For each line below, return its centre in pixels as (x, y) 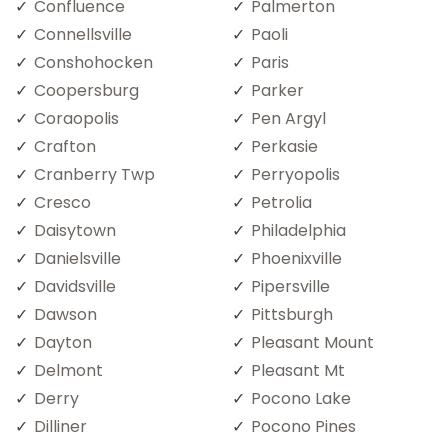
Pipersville (290, 286)
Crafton (65, 146)
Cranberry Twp (94, 174)
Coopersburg (86, 90)
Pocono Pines (303, 426)
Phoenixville (296, 258)
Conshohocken (93, 62)
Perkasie (284, 146)
